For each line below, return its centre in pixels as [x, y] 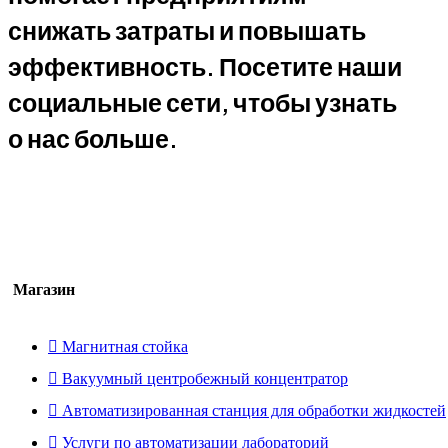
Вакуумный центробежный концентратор [205, 378]
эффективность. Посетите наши [205, 66]
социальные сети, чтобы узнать [202, 102]
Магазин [44, 289]
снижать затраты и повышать [187, 30]
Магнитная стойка [125, 346]
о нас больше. [93, 138]
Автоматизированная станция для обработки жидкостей [254, 410]
